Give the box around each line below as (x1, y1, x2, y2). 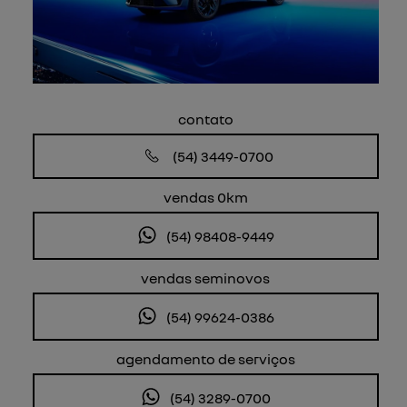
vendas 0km (163, 188, 248, 207)
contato (177, 110, 233, 129)
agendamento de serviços (115, 350, 295, 369)
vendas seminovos (141, 269, 271, 288)
